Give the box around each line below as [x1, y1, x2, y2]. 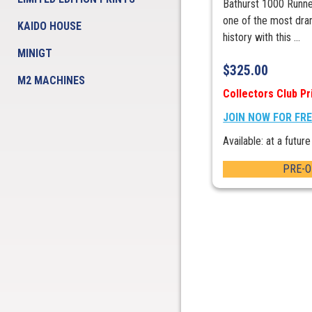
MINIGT [17, 47, 52, 60]
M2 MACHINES [17, 74, 85, 87]
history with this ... [223, 31, 301, 45]
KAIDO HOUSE [17, 19, 81, 33]
